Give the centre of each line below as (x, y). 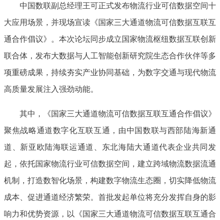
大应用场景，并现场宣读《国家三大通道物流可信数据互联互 (110, 22)
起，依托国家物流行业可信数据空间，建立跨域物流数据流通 (110, 163)
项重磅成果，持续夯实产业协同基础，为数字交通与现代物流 (110, 72)
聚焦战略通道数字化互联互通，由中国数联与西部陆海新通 (110, 130)
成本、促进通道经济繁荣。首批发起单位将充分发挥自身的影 (110, 196)
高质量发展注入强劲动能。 (51, 88)
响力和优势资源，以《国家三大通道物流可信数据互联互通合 (110, 213)
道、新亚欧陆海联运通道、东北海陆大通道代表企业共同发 (110, 146)
